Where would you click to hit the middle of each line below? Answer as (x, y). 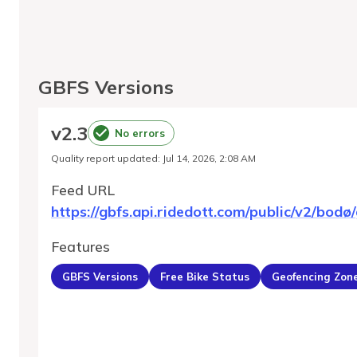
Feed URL (83, 190)
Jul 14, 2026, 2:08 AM (209, 158)
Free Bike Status (205, 276)
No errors (140, 133)
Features (80, 246)
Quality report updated (104, 158)
